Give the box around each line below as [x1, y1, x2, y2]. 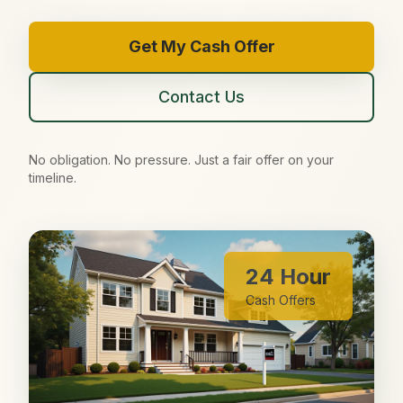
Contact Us [158, 87, 245, 106]
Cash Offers [246, 292, 316, 308]
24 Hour [246, 264, 331, 290]
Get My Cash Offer [128, 37, 275, 56]
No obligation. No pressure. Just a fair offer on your [29, 152, 334, 167]
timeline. [29, 170, 76, 185]
